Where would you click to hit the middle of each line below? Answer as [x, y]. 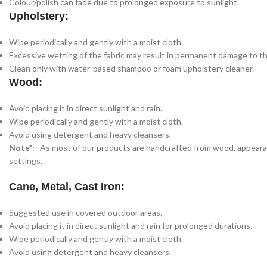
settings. [26, 161]
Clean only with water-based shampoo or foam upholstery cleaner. [131, 69]
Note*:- [24, 148]
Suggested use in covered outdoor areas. [86, 213]
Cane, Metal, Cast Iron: [68, 187]
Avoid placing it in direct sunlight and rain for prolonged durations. [131, 226]
